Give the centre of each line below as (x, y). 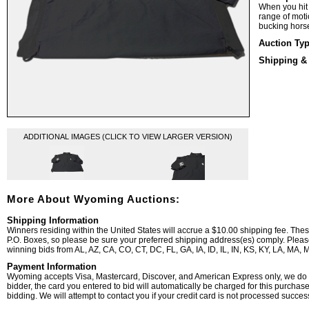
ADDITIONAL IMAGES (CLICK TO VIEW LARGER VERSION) (128, 137)
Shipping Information (53, 220)
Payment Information (52, 267)
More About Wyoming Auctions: (93, 199)
